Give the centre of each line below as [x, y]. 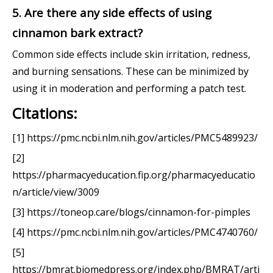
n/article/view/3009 [56, 192]
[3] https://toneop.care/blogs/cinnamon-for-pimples [131, 212]
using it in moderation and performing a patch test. [129, 88]
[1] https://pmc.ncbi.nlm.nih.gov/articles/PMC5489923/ [135, 137]
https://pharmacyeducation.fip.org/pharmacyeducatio [134, 175]
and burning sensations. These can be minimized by [130, 71]
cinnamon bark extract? [77, 32]
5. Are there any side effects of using [112, 12]
